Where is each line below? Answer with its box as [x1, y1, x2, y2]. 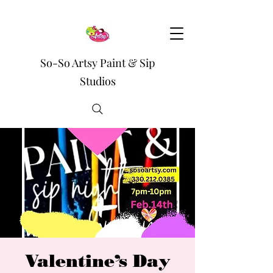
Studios [79, 74, 116, 88]
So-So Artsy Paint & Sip [40, 55, 155, 70]
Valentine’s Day [24, 250, 171, 271]
